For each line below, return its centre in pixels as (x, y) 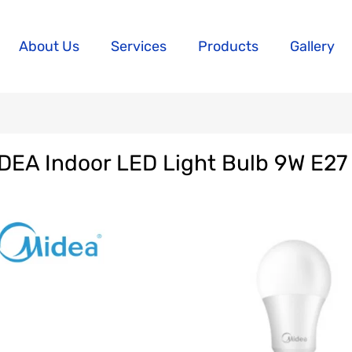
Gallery (312, 47)
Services (139, 47)
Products (228, 47)
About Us (49, 47)
